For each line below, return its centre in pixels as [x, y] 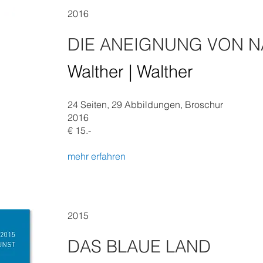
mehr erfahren [97, 156]
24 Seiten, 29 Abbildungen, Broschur [145, 104]
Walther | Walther [130, 71]
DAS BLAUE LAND [139, 246]
